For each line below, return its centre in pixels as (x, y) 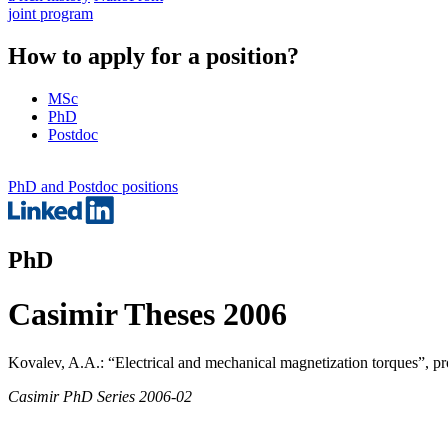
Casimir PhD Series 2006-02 (100, 397)
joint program (50, 13)
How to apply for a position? (153, 55)
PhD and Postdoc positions (93, 186)
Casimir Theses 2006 (147, 313)
